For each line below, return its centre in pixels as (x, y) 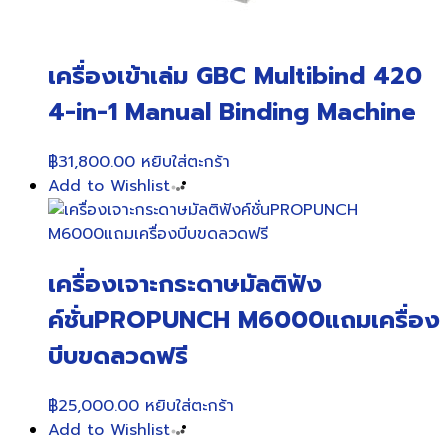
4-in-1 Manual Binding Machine (232, 112)
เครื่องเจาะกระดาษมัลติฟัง (185, 284)
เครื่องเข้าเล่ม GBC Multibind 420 (235, 76)
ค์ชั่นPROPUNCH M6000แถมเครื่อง (244, 320)
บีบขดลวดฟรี (118, 356)
